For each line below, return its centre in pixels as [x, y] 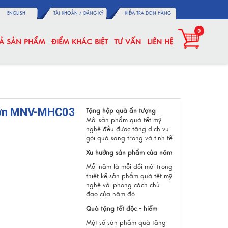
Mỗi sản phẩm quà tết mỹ [123, 120]
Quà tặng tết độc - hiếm [121, 209]
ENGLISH [16, 13]
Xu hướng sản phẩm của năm [129, 153]
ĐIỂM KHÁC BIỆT [80, 42]
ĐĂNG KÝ [93, 13]
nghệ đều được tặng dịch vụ [127, 129]
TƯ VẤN [127, 42]
